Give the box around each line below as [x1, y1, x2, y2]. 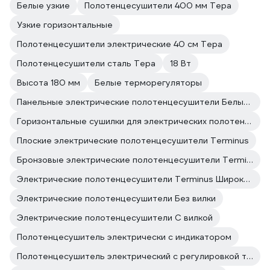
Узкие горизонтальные [17, 19, 113, 30]
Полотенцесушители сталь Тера [17, 58, 155, 69]
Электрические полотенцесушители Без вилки [17, 193, 216, 204]
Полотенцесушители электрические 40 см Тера [17, 39, 222, 49]
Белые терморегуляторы [95, 77, 202, 88]
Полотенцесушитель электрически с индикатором [17, 231, 231, 242]
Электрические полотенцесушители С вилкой [17, 212, 213, 223]
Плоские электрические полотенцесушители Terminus [17, 135, 249, 146]
